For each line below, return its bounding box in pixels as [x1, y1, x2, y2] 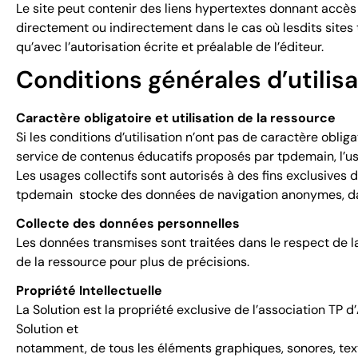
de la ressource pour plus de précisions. [16, 253, 249, 270]
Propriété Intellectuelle [16, 282, 162, 299]
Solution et [16, 320, 78, 337]
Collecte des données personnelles [16, 215, 240, 232]
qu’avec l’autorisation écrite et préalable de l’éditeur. [16, 38, 324, 55]
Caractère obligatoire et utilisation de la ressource [16, 109, 336, 126]
